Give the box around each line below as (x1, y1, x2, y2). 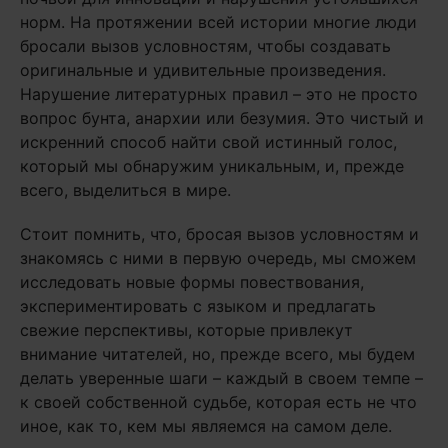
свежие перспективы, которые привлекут (20, 320, 353, 340)
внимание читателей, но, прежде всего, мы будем (20, 344, 415, 364)
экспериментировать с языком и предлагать (20, 296, 376, 316)
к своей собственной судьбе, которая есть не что (20, 392, 417, 412)
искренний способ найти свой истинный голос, (20, 132, 397, 152)
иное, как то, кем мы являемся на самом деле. (20, 416, 392, 436)
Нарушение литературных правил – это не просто (20, 84, 418, 104)
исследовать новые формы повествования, (20, 272, 364, 292)
